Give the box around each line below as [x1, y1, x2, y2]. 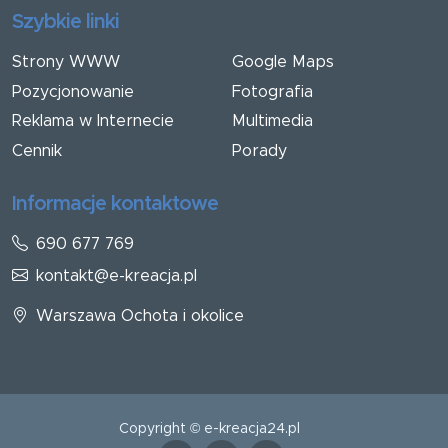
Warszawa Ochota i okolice [36, 307, 244, 324]
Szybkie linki [12, 11, 119, 32]
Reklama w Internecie [12, 113, 174, 130]
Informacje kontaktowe [12, 193, 218, 214]
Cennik [12, 142, 62, 159]
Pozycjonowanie [12, 83, 134, 100]
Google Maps [232, 54, 334, 71]
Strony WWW [12, 54, 120, 71]
